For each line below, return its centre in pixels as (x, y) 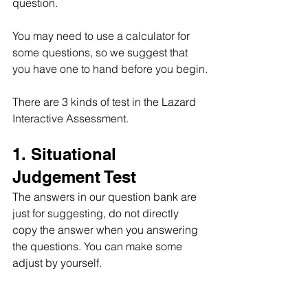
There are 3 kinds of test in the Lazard (106, 102)
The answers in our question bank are (106, 197)
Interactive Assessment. (70, 118)
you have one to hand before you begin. (110, 69)
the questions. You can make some (99, 246)
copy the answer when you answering (107, 230)
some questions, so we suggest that (101, 52)
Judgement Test (74, 177)
